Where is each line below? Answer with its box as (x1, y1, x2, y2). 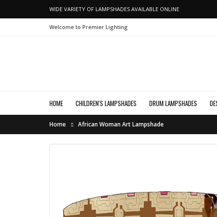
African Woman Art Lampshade (78, 120, 164, 128)
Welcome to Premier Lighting (49, 23, 128, 31)
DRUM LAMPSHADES (149, 98, 197, 108)
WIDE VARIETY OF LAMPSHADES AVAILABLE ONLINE (49, 5, 179, 13)
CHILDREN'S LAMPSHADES (76, 98, 137, 108)
